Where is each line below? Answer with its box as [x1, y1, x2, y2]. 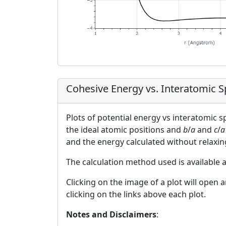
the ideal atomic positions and [66, 124, 183, 136]
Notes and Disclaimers [66, 209, 156, 220]
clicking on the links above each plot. [66, 189, 206, 200]
